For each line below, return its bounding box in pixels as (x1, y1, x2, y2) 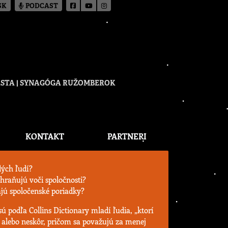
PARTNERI (107, 131, 147, 141)
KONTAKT (25, 131, 64, 141)
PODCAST (24, 3, 59, 10)
